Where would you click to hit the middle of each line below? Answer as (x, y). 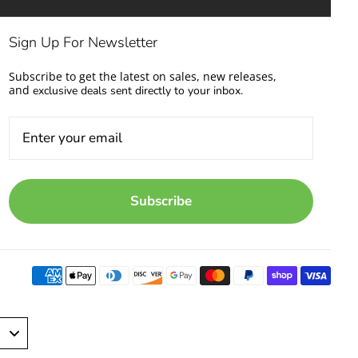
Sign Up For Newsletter (83, 42)
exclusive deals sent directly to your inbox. (136, 90)
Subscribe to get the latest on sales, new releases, (142, 76)
